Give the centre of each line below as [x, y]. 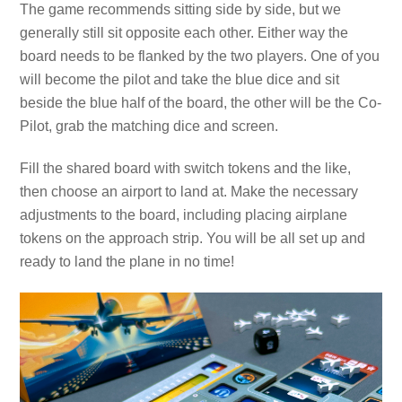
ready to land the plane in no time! [127, 262]
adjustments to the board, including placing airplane [184, 215]
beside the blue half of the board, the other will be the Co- [201, 103]
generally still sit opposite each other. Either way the [184, 33]
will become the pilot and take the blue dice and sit [180, 80]
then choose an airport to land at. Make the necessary [189, 192]
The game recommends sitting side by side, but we [181, 10]
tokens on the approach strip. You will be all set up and [193, 239]
